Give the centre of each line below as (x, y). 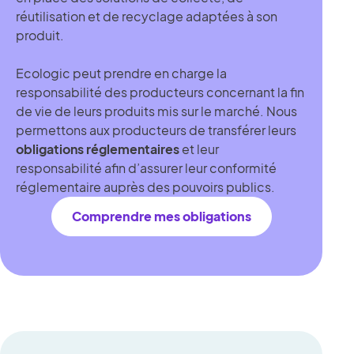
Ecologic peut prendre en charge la (121, 73)
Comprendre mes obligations (161, 216)
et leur (200, 149)
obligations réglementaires (99, 149)
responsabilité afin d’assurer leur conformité (146, 168)
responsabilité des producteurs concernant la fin (160, 92)
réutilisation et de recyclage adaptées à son (147, 16)
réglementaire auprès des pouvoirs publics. (147, 187)
